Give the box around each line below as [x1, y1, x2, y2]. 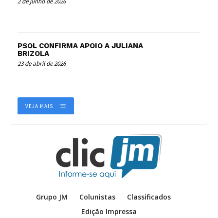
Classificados [127, 192, 171, 202]
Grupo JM [36, 192, 68, 202]
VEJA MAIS [25, 102, 53, 109]
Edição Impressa [81, 207, 137, 217]
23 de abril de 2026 [18, 59, 66, 68]
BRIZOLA [18, 49, 49, 58]
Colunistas [79, 192, 115, 202]
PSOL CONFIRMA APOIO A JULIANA [18, 41, 143, 50]
